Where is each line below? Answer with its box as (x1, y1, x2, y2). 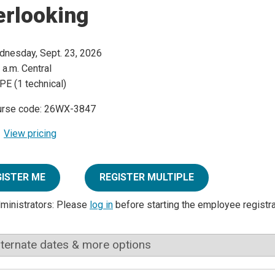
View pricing (4, 128, 56, 140)
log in (90, 199, 113, 211)
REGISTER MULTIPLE (99, 171, 194, 184)
